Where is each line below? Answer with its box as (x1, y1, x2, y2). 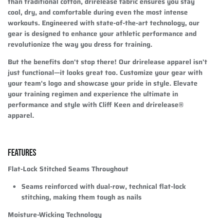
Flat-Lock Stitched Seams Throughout (8, 163, 128, 174)
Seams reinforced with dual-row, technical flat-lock (21, 181, 186, 192)
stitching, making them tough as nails (21, 191, 142, 202)
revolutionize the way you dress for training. (8, 38, 152, 50)
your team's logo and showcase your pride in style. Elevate (8, 77, 198, 89)
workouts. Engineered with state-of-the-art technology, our (8, 17, 200, 28)
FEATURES (8, 146, 36, 159)
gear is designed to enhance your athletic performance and (8, 28, 197, 39)
